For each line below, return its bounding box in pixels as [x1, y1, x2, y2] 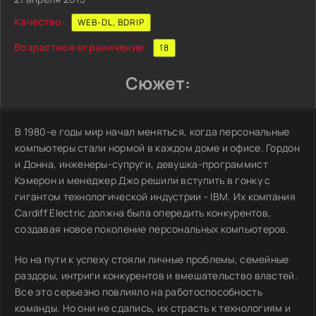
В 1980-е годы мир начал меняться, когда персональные [15, 125, 290, 138]
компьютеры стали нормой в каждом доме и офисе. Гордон [15, 141, 300, 154]
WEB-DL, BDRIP [77, 16, 145, 28]
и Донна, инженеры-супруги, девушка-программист [15, 157, 268, 171]
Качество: [14, 14, 66, 28]
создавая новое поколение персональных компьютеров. [15, 222, 289, 236]
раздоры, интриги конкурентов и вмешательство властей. [15, 269, 298, 282]
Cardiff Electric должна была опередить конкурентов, [15, 206, 272, 219]
